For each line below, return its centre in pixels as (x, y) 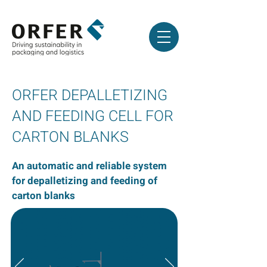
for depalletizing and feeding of (85, 181)
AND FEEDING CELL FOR (93, 117)
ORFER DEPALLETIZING (90, 96)
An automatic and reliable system (89, 166)
